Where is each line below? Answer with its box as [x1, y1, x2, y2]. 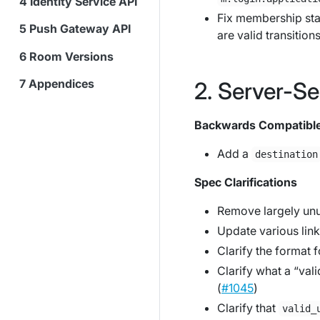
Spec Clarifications [194, 175, 297, 189]
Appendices [29, 76, 94, 91]
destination [255, 149, 319, 160]
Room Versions [29, 49, 114, 64]
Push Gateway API [29, 21, 131, 36]
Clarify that [217, 301, 279, 315]
